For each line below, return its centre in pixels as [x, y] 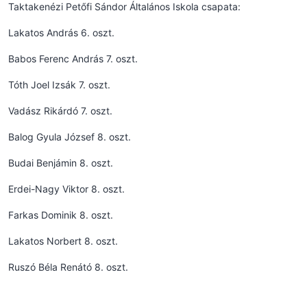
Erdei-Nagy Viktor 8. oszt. [66, 188]
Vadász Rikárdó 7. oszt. [60, 110]
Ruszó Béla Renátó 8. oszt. [68, 267]
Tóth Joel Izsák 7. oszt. [59, 84]
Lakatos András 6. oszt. [61, 32]
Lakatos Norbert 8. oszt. [63, 241]
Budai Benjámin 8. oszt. [61, 162]
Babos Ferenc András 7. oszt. [73, 58]
